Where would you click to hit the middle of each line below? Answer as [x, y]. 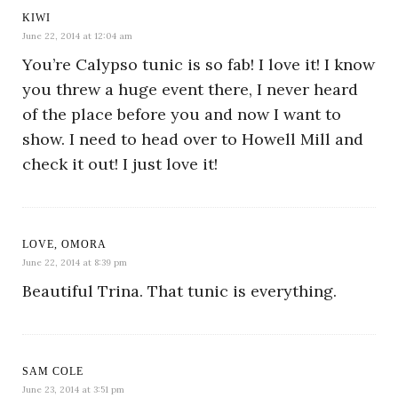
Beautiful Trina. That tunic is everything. [179, 291]
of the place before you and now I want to [182, 115]
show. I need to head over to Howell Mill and [193, 139]
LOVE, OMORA [64, 245]
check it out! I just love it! [120, 164]
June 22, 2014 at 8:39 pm [75, 263]
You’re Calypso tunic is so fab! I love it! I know [199, 65]
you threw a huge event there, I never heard [190, 90]
